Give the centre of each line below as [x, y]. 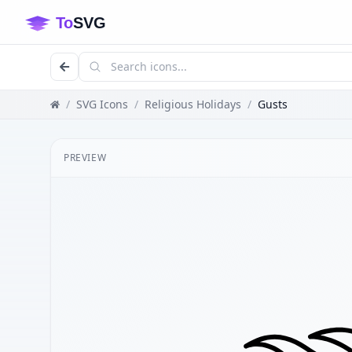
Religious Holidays [193, 104]
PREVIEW [85, 158]
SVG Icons [102, 104]
